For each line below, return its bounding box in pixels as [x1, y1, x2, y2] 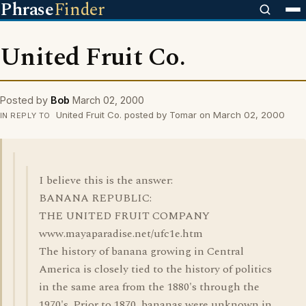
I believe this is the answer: [39, 172, 173, 189]
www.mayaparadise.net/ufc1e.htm [39, 225, 203, 242]
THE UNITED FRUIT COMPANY [39, 208, 210, 224]
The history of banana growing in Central [39, 243, 244, 260]
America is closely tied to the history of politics [39, 261, 272, 277]
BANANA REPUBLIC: [39, 190, 152, 206]
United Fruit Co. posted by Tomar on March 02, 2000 [53, 109, 285, 120]
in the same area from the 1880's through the [39, 279, 260, 295]
